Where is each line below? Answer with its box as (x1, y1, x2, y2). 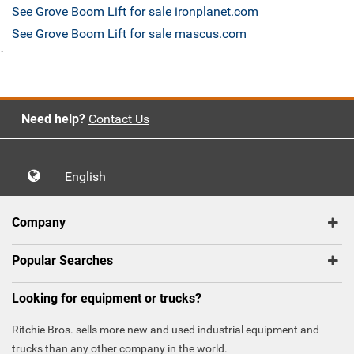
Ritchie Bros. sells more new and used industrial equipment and (12, 323, 319, 337)
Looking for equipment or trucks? (12, 291, 201, 307)
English (65, 169, 115, 185)
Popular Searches (12, 253, 113, 269)
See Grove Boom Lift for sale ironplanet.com (12, 4, 258, 20)
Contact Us (88, 111, 149, 127)
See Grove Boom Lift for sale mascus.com (12, 26, 247, 42)
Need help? (21, 111, 85, 127)
